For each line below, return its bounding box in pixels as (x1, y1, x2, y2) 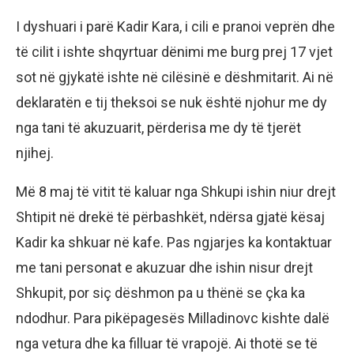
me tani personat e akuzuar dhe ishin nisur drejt (16, 259, 313, 277)
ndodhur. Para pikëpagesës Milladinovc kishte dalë (16, 310, 330, 327)
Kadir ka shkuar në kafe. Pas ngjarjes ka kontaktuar (16, 234, 332, 251)
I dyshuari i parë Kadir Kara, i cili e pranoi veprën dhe (16, 18, 335, 36)
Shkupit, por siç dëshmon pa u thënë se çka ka (16, 284, 305, 302)
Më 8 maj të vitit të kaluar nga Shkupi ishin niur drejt (16, 183, 336, 201)
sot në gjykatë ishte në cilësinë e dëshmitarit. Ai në (16, 69, 333, 86)
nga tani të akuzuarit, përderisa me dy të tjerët (16, 119, 301, 137)
